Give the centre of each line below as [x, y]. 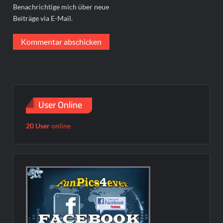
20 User [38, 126]
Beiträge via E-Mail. [43, 18]
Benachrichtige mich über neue [61, 6]
